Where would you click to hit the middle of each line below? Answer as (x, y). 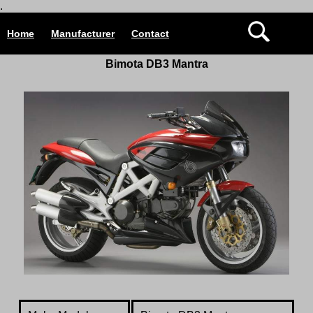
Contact (150, 34)
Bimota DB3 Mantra (156, 64)
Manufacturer (83, 34)
